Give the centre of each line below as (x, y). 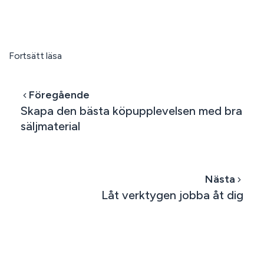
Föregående (59, 95)
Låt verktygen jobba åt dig (173, 195)
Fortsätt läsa (35, 56)
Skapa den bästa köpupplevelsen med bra (131, 111)
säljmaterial (50, 126)
